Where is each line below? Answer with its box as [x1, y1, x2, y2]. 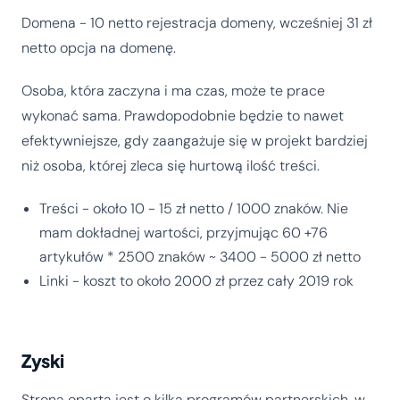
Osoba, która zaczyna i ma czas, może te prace [21, 81, 325, 101]
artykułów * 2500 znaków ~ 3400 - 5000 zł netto [39, 247, 361, 267]
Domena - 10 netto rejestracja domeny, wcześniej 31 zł [21, 13, 372, 33]
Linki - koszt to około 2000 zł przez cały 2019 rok [39, 271, 354, 291]
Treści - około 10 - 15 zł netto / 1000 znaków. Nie [39, 199, 348, 219]
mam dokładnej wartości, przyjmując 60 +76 [39, 223, 328, 243]
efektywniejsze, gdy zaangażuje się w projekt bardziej [21, 131, 368, 151]
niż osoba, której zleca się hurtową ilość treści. [21, 156, 320, 176]
